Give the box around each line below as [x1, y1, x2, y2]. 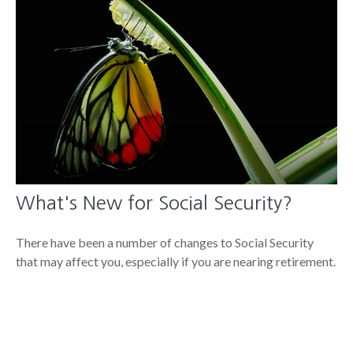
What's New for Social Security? [16, 193, 292, 213]
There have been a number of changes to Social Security [16, 235, 314, 251]
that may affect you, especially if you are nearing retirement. [16, 254, 336, 269]
